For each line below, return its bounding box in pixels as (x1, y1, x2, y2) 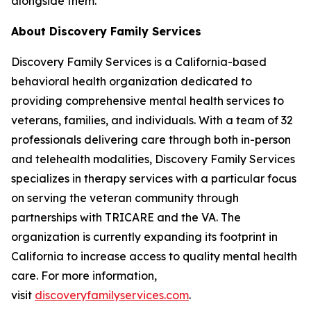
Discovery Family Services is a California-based (11, 55, 267, 69)
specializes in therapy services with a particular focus (11, 171, 296, 185)
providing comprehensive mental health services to (11, 94, 284, 108)
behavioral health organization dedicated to (11, 74, 252, 88)
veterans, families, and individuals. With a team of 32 (11, 113, 293, 127)
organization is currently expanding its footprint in (11, 230, 278, 244)
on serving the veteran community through (11, 191, 239, 205)
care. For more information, (11, 269, 157, 283)
